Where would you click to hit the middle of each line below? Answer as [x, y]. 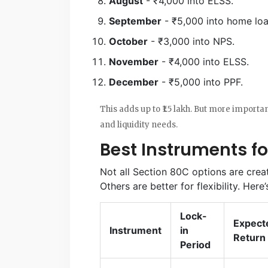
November [134, 61]
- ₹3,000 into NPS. [191, 41]
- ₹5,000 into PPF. [201, 82]
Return [249, 237]
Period [195, 244]
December [134, 82]
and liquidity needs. [139, 124]
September [135, 21]
